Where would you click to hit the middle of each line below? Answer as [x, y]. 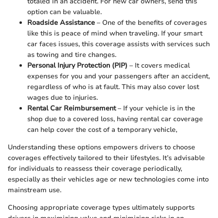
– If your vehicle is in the [155, 109]
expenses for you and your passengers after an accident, [118, 76]
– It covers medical [159, 66]
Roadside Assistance [61, 23]
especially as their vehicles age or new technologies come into [108, 180]
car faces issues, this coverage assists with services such [118, 44]
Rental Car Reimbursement [72, 109]
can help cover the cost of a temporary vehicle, [102, 130]
